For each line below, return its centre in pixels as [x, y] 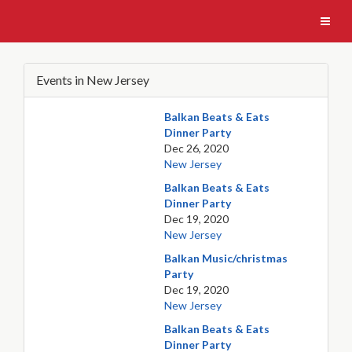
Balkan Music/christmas [226, 258]
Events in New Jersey [93, 80]
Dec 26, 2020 [197, 148]
